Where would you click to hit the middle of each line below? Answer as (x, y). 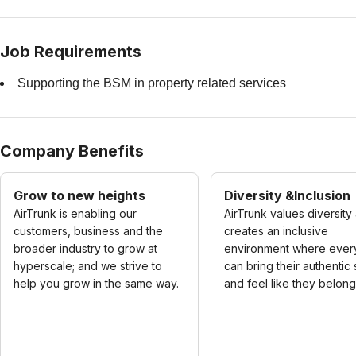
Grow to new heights (79, 195)
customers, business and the (88, 231)
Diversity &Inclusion (287, 195)
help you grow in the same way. (96, 283)
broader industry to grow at (85, 248)
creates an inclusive (276, 231)
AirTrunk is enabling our (75, 213)
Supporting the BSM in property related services (152, 83)
